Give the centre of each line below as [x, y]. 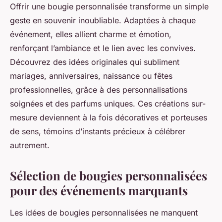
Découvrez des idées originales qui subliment [95, 62]
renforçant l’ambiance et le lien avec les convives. [103, 48]
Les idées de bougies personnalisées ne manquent [104, 213]
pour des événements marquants [99, 191]
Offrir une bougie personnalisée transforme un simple [109, 7]
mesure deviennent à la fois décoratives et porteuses [109, 118]
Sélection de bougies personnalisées [109, 176]
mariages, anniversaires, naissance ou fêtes [91, 76]
